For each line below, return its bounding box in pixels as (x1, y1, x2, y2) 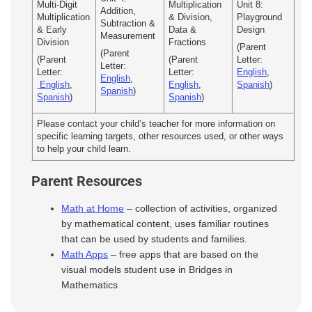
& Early (37, 25, 68, 36)
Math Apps (61, 249, 109, 260)
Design (237, 25, 268, 36)
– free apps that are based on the (108, 249, 259, 260)
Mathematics (61, 279, 118, 291)
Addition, (100, 6, 136, 17)
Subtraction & (100, 19, 156, 29)
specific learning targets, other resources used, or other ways (37, 132, 284, 142)
